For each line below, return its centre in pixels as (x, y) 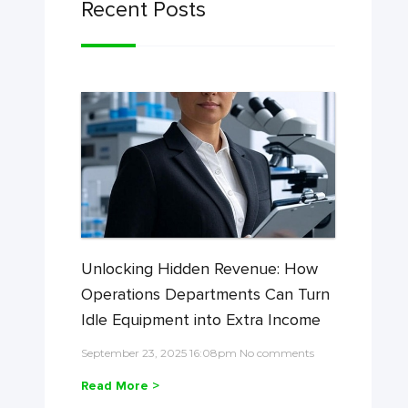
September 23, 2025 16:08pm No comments (197, 353)
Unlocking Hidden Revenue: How (199, 269)
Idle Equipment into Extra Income (200, 320)
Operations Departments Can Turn (205, 294)
